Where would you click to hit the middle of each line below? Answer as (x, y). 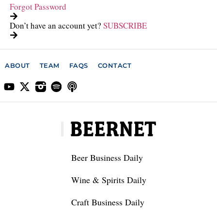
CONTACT (114, 65)
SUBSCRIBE (125, 25)
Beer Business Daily (107, 157)
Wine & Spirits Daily (108, 180)
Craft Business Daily (108, 202)
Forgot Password (38, 7)
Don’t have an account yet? (55, 25)
